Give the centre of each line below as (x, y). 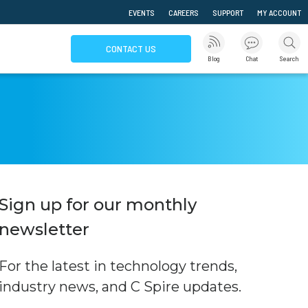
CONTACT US (131, 48)
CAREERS (184, 12)
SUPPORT (228, 12)
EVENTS (142, 12)
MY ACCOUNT (279, 12)
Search (289, 58)
